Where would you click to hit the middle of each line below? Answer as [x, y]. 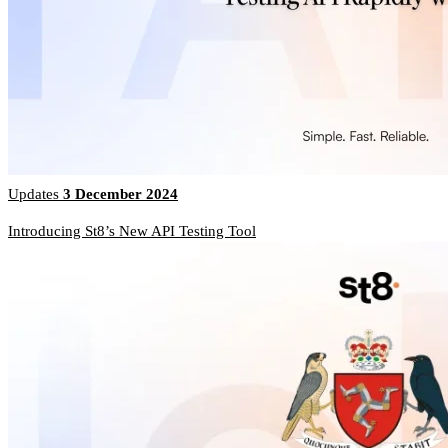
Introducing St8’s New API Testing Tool [132, 231]
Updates [35, 194]
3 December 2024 [120, 194]
